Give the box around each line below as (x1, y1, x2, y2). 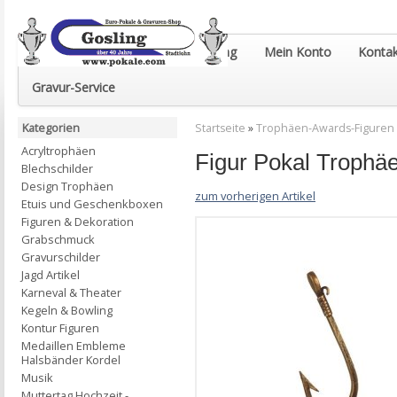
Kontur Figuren (21, 320, 99, 336)
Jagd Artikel (21, 267, 80, 283)
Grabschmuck (21, 231, 95, 247)
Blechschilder (21, 160, 93, 176)
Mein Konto (264, 43, 331, 60)
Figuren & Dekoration (21, 214, 134, 230)
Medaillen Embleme (21, 338, 126, 354)
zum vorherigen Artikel (195, 187, 315, 204)
